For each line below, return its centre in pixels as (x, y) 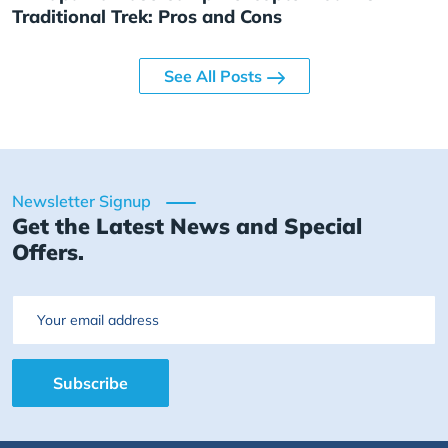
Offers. (48, 252)
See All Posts (212, 76)
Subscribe (90, 382)
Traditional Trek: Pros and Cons (147, 17)
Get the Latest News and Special (187, 226)
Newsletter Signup (81, 201)
